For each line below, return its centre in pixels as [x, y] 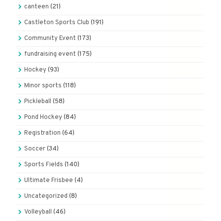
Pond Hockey [43, 118]
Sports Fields [44, 165]
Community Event [50, 39]
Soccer [35, 149]
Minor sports [43, 86]
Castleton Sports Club [57, 23]
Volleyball [38, 212]
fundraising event [50, 55]
